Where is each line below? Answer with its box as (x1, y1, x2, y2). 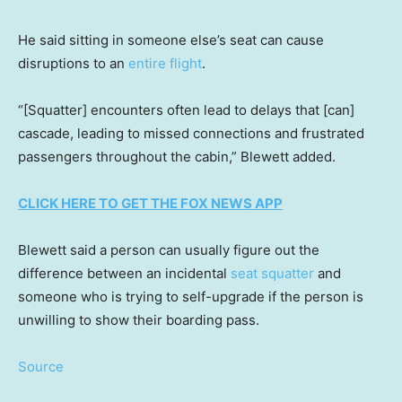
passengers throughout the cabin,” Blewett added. (18, 147, 336, 165)
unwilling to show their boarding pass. (18, 310, 259, 328)
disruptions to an (18, 54, 128, 72)
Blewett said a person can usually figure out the (18, 240, 319, 258)
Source (18, 357, 64, 375)
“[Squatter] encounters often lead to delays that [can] (18, 100, 354, 118)
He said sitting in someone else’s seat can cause (18, 31, 324, 48)
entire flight (128, 54, 202, 72)
